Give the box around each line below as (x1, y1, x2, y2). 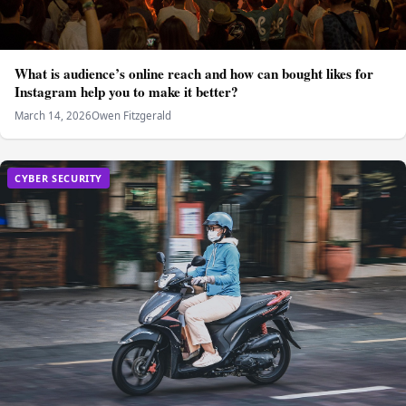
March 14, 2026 (14, 108, 92, 122)
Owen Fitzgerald (92, 108, 171, 122)
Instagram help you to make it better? (14, 81, 238, 101)
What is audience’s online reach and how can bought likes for (14, 63, 373, 83)
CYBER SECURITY (14, 171, 103, 186)
